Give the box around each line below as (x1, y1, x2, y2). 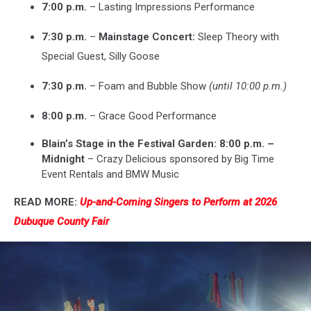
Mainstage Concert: (99, 30, 195, 43)
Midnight (42, 152, 85, 165)
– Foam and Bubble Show (87, 79, 209, 92)
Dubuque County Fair (14, 215, 109, 228)
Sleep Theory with (195, 30, 279, 43)
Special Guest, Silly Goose (42, 49, 160, 62)
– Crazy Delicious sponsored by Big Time (85, 152, 274, 165)
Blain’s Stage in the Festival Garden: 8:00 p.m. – (42, 137, 274, 150)
